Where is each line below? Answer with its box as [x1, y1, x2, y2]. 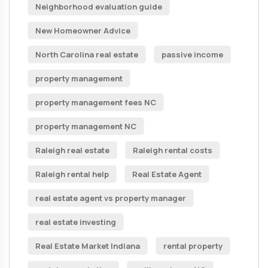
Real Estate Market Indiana [35, 240, 140, 251]
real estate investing [35, 217, 116, 227]
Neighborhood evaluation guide [35, 1, 162, 12]
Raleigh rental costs [133, 145, 212, 156]
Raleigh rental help [35, 169, 109, 179]
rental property [163, 240, 223, 251]
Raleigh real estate [35, 145, 109, 156]
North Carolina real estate [35, 49, 138, 60]
